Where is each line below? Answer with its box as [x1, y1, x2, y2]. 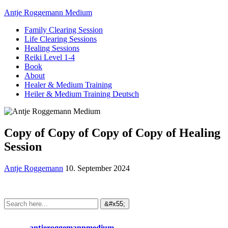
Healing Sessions [24, 44, 79, 52]
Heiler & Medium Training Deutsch [24, 90, 139, 98]
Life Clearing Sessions [24, 35, 97, 43]
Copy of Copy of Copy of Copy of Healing [4, 126, 220, 139]
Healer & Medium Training [24, 80, 112, 89]
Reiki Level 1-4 [24, 53, 75, 62]
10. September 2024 [65, 163, 130, 173]
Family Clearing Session [24, 25, 103, 34]
